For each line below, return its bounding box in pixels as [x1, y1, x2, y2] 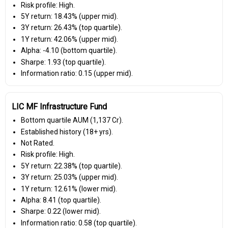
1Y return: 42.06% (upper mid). [20, 35, 118, 43]
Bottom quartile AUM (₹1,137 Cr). [20, 116, 123, 125]
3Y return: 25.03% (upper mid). [20, 173, 118, 182]
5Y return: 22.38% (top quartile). [20, 161, 122, 170]
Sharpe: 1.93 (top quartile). [20, 58, 106, 66]
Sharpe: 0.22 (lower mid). [20, 207, 101, 216]
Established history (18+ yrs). [20, 127, 113, 136]
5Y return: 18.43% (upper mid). [20, 12, 118, 20]
